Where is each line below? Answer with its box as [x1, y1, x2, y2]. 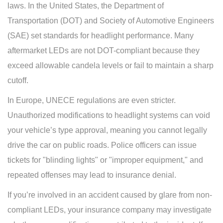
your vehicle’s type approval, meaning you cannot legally [7, 126, 207, 135]
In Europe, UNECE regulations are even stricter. [7, 96, 176, 105]
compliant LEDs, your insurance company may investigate [7, 206, 212, 215]
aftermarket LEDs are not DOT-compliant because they [7, 46, 200, 55]
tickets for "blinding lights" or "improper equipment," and [7, 156, 203, 165]
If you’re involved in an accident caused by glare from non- [7, 191, 212, 200]
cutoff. [7, 76, 28, 85]
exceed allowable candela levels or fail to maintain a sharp [7, 61, 214, 70]
